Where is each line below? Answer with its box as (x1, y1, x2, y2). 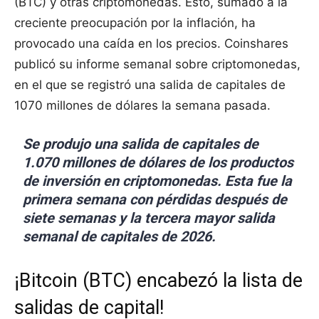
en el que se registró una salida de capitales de (14, 78, 286, 92)
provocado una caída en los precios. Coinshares (14, 36, 288, 51)
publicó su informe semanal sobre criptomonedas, (14, 57, 300, 71)
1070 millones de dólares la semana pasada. (14, 98, 271, 113)
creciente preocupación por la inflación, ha (14, 16, 256, 30)
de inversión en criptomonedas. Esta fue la (23, 172, 293, 189)
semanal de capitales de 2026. (23, 228, 216, 245)
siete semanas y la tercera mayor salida (23, 209, 276, 226)
